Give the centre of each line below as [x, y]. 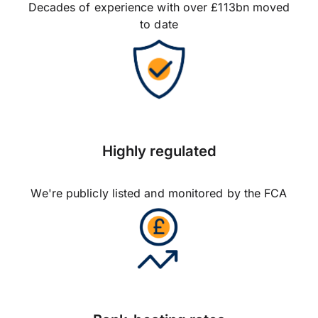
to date [159, 24]
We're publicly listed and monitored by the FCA [159, 193]
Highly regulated [159, 151]
